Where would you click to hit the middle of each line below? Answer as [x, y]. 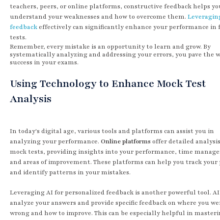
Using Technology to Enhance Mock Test [108, 83]
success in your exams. [44, 62]
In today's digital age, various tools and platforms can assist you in [112, 131]
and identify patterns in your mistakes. [70, 172]
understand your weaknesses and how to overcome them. [99, 16]
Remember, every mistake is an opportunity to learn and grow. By [110, 46]
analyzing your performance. [55, 141]
